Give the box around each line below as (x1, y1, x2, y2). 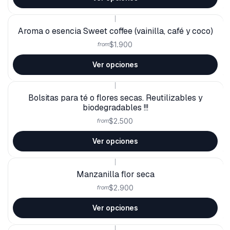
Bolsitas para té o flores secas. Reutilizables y (28, 92, 202, 104)
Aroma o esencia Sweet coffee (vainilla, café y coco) (17, 26, 213, 37)
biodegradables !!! (82, 102, 148, 113)
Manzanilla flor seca (76, 169, 154, 180)
